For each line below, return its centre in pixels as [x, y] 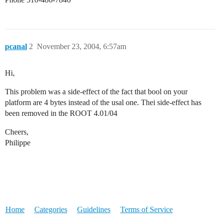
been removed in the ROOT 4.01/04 [61, 113]
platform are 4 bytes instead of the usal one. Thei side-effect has [103, 102]
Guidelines [94, 209]
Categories [51, 209]
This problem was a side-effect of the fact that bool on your [96, 92]
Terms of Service [146, 209]
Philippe [18, 143]
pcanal [16, 46]
